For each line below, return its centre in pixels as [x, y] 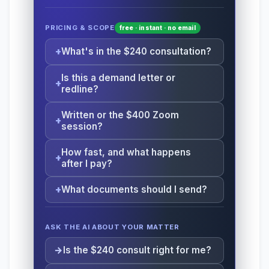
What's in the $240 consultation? [137, 52]
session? [82, 126]
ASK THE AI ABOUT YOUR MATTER [112, 227]
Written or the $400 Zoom [120, 115]
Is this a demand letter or [119, 77]
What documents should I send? [134, 190]
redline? [80, 89]
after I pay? [87, 163]
